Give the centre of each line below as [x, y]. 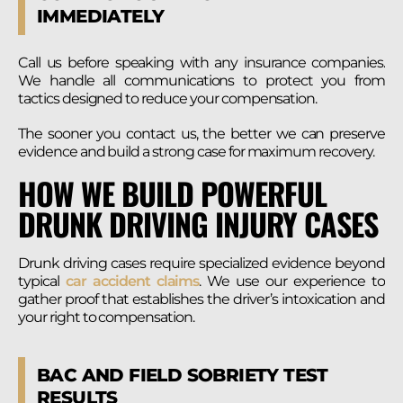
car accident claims [129, 282]
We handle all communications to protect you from [201, 80]
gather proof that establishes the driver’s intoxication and [201, 300]
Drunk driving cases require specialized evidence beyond [201, 264]
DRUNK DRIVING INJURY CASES [198, 224]
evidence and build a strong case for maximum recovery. [196, 152]
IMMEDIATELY [101, 16]
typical [39, 282]
